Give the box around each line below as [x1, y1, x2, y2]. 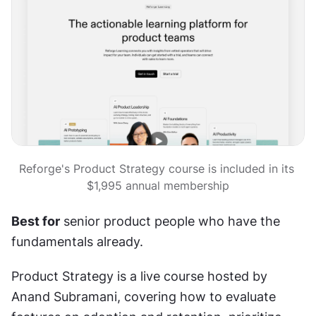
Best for [11, 214, 60, 229]
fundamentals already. [11, 234, 143, 250]
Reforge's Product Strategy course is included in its [18, 162, 294, 176]
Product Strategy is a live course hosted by [11, 269, 267, 284]
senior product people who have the [60, 214, 280, 229]
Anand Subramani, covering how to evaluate [11, 289, 276, 305]
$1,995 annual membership [87, 178, 229, 193]
